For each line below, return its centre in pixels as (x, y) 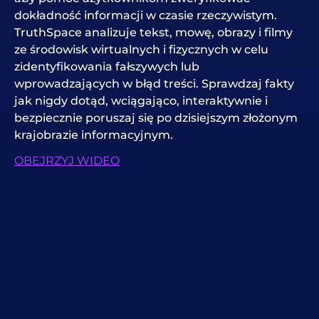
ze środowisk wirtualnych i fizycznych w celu (141, 49)
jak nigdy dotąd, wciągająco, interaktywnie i (141, 100)
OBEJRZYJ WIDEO (67, 160)
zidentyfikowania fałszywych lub (107, 66)
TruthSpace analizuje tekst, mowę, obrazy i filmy (153, 32)
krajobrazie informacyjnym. (94, 135)
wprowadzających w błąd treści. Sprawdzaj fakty (154, 83)
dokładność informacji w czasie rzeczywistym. (146, 15)
